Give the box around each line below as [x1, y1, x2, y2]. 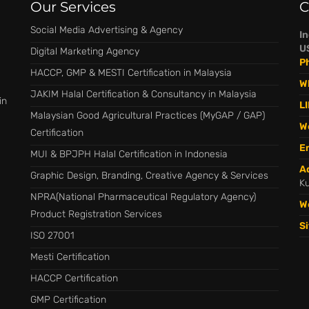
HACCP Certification [30, 272, 118, 284]
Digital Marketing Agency [30, 46, 139, 57]
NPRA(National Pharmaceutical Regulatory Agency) [30, 191, 256, 203]
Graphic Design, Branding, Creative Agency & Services [30, 170, 268, 181]
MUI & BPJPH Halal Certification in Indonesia [30, 148, 228, 160]
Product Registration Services [30, 208, 162, 220]
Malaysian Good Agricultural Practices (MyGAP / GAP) [30, 110, 265, 121]
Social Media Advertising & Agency [30, 24, 183, 36]
